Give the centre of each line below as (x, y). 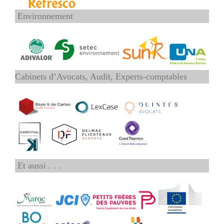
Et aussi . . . (38, 166)
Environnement (44, 16)
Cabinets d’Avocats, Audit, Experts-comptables (101, 77)
